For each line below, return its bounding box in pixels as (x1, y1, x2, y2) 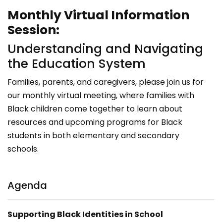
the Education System (7, 55, 146, 72)
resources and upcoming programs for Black (7, 116, 182, 128)
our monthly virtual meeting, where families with (7, 90, 194, 101)
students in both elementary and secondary (7, 130, 179, 141)
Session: (7, 21, 59, 39)
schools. (7, 143, 43, 155)
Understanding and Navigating (7, 40, 203, 57)
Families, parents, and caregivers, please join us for (7, 76, 204, 88)
